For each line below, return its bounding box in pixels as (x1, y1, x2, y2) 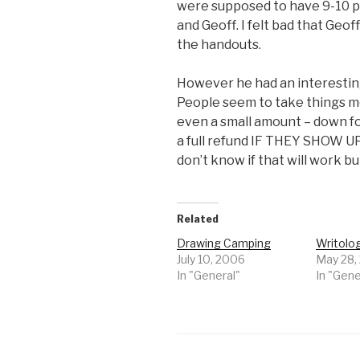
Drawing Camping (177, 236, 271, 251)
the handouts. (177, 37, 261, 53)
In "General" (177, 268, 240, 283)
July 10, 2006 (177, 252, 245, 267)
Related (177, 213, 219, 226)
